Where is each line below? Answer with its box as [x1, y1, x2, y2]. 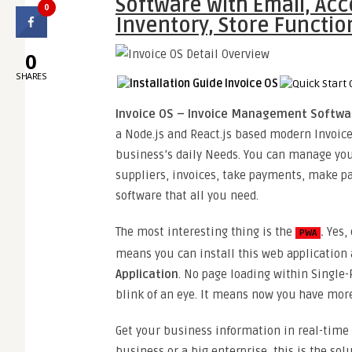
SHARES [16, 70, 46, 82]
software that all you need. [115, 189, 258, 203]
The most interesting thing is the [115, 225, 295, 239]
